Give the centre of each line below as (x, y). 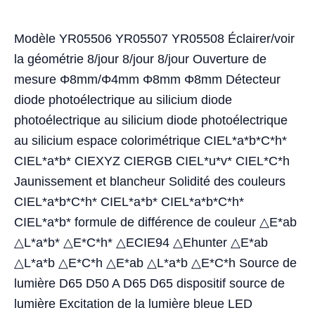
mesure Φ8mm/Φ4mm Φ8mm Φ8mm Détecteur (147, 80)
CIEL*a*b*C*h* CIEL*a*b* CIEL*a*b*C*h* (129, 202)
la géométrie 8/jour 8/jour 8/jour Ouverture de (140, 59)
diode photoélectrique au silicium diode (123, 100)
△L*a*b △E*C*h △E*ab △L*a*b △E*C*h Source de (155, 263)
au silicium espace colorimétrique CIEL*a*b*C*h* (150, 141)
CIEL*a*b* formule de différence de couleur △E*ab (155, 223)
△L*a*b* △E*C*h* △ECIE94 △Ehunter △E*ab (141, 243)
